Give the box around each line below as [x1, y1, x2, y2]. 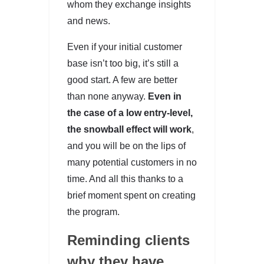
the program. [67, 206, 120, 217]
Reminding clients [67, 232, 190, 248]
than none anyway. [67, 91, 148, 101]
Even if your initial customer [67, 41, 182, 52]
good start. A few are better [67, 74, 177, 85]
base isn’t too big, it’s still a [67, 58, 179, 68]
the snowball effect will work [67, 124, 192, 134]
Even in [148, 91, 181, 101]
